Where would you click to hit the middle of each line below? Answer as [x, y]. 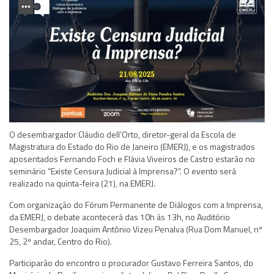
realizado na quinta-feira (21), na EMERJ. [82, 183]
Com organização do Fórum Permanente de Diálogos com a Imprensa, [136, 204]
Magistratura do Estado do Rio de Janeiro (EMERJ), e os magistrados [132, 146]
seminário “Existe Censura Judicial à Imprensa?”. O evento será [123, 171]
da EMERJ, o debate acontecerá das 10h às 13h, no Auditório [120, 217]
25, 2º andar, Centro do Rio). [61, 241]
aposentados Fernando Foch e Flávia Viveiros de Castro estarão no [132, 158]
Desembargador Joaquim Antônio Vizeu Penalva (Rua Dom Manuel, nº [136, 229]
